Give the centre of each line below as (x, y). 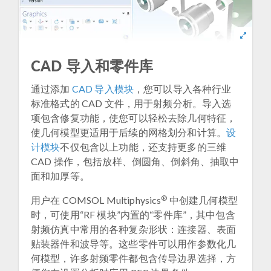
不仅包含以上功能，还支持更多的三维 (143, 146)
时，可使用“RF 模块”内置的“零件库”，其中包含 (133, 214)
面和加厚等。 (60, 175)
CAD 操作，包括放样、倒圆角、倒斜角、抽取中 (135, 161)
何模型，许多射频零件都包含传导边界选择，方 (134, 258)
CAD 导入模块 (103, 88)
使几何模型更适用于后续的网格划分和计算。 (129, 132)
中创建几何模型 (202, 200)
